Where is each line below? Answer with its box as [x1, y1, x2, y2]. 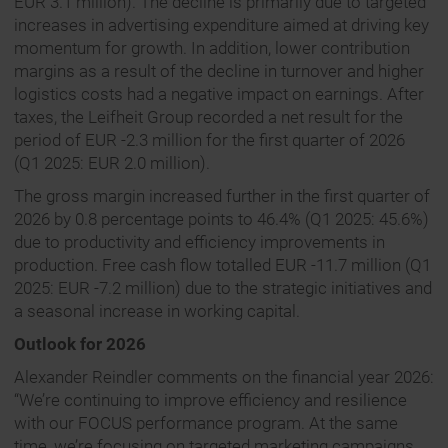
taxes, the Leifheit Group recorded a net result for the [14, 107, 403, 128]
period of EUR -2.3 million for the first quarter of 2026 [14, 130, 405, 151]
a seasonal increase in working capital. [14, 301, 300, 322]
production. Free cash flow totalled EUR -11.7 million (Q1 [14, 255, 431, 276]
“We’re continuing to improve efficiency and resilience [14, 390, 407, 411]
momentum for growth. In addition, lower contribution [14, 38, 410, 59]
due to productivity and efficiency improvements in [14, 232, 385, 253]
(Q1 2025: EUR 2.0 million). [14, 153, 210, 174]
